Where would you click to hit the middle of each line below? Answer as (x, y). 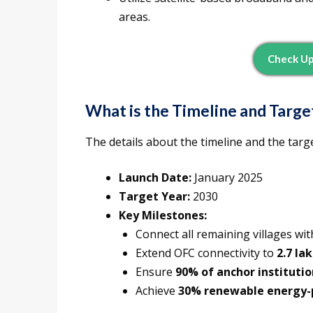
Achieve (157, 291)
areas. (134, 17)
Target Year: (154, 197)
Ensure (155, 272)
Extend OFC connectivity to (206, 253)
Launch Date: (155, 178)
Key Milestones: (163, 216)
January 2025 (227, 178)
